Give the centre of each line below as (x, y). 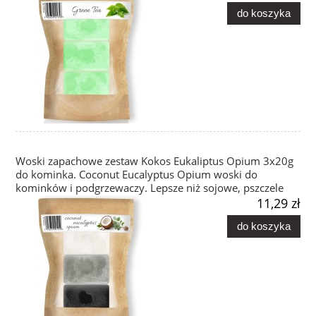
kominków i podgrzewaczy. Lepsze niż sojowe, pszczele (150, 188)
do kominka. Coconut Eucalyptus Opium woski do (136, 175)
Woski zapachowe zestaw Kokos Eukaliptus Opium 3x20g (154, 162)
